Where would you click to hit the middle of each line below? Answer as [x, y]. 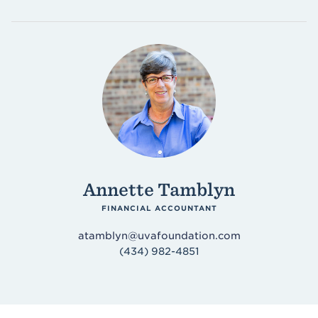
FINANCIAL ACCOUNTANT [159, 208]
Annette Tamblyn [159, 190]
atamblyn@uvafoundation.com [159, 236]
